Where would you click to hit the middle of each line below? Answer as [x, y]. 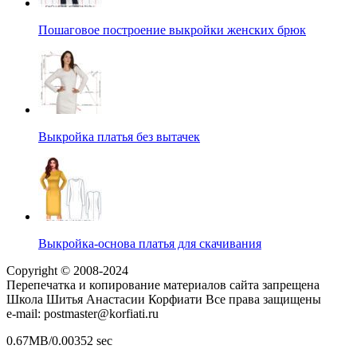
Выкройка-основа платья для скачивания [150, 243]
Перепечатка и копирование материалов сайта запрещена [163, 284]
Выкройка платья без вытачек [119, 136]
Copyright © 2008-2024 [67, 270]
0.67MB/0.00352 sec [59, 340]
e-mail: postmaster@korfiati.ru [82, 313]
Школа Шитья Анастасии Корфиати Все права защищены [164, 299]
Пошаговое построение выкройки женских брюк [172, 29]
